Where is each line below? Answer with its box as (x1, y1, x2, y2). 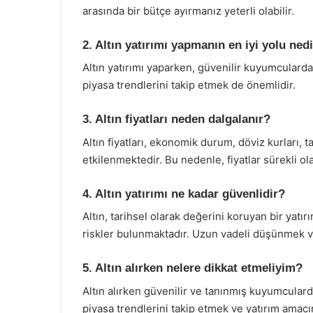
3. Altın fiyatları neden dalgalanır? (82, 112, 270, 126)
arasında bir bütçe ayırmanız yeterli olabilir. (82, 3, 294, 17)
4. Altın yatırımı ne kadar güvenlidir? (82, 187, 285, 201)
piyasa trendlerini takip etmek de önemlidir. (82, 78, 296, 92)
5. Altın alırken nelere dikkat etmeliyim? (82, 261, 303, 275)
